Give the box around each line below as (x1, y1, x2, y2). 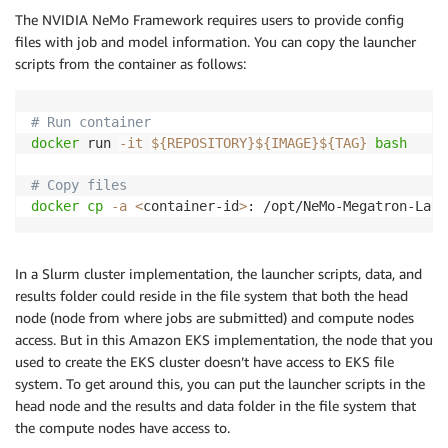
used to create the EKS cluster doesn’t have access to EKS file (15, 353, 394, 371)
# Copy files (31, 177, 127, 194)
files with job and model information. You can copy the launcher (15, 33, 416, 51)
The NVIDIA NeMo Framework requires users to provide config (15, 11, 404, 29)
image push (79, 66, 175, 83)
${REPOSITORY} (151, 135, 255, 152)
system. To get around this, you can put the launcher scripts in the (15, 375, 425, 393)
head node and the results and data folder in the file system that (15, 397, 416, 415)
